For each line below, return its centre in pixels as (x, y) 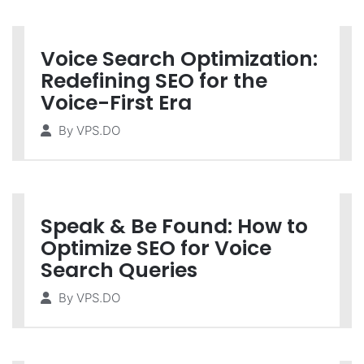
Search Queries (119, 270)
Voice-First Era (116, 103)
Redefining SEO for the (154, 81)
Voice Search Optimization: (179, 59)
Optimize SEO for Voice (156, 248)
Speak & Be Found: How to (174, 226)
